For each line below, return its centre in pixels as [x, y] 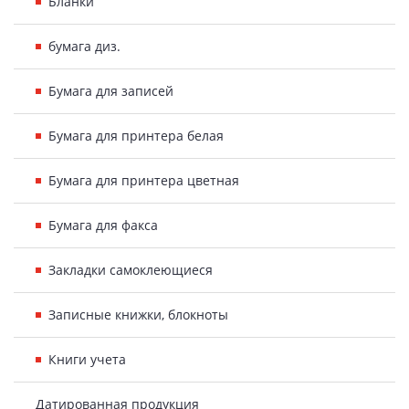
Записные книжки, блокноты [138, 315]
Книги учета [87, 359]
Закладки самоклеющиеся [131, 270]
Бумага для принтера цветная [144, 180]
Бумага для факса [103, 225]
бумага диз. [84, 46]
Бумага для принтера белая [136, 136]
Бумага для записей [111, 91]
